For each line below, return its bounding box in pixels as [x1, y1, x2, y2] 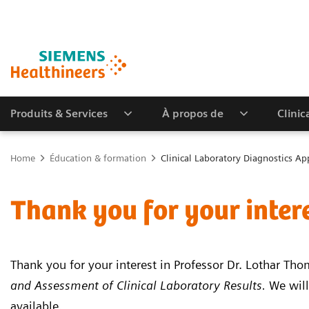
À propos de [161, 106, 223, 120]
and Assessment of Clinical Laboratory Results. [10, 277, 266, 292]
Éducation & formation [50, 152, 146, 163]
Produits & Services [10, 106, 108, 120]
